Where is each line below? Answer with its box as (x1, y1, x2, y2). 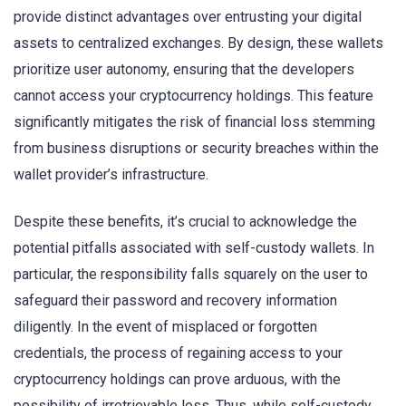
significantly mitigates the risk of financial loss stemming (14, 112, 375, 130)
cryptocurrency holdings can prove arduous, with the (14, 370, 341, 388)
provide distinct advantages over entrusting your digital (14, 7, 362, 25)
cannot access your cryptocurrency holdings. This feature (14, 86, 373, 104)
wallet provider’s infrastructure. (14, 165, 208, 183)
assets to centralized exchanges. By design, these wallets (14, 34, 383, 52)
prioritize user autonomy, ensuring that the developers (14, 60, 354, 78)
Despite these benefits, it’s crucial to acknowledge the (14, 212, 357, 230)
